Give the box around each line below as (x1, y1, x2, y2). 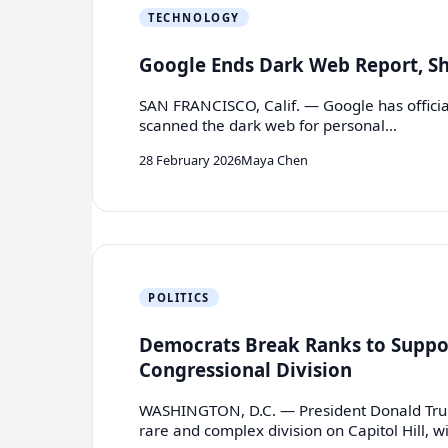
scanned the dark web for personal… (139, 115, 398, 136)
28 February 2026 (139, 150, 242, 169)
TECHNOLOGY (148, 9, 240, 25)
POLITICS (148, 289, 210, 305)
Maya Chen (241, 150, 309, 169)
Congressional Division (139, 356, 353, 382)
